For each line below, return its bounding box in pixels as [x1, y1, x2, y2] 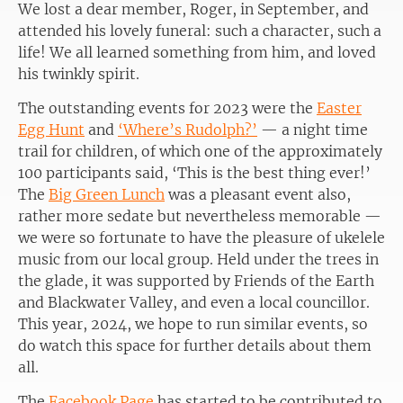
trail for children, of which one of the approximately [18, 141, 382, 160]
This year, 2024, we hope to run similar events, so [18, 314, 368, 333]
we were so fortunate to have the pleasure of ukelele [18, 228, 385, 246]
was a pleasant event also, [165, 184, 351, 203]
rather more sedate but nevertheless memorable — [18, 206, 381, 225]
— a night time [257, 120, 368, 139]
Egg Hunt [18, 120, 85, 139]
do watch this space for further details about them [18, 336, 372, 354]
